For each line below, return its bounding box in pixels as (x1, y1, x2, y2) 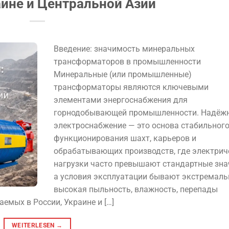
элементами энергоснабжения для (53, 95, 188, 105)
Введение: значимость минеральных (53, 43, 195, 54)
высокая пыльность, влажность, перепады (53, 184, 218, 194)
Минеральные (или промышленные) (53, 69, 192, 79)
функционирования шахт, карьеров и (53, 133, 196, 143)
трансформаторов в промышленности (53, 56, 201, 66)
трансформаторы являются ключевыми (53, 82, 209, 92)
